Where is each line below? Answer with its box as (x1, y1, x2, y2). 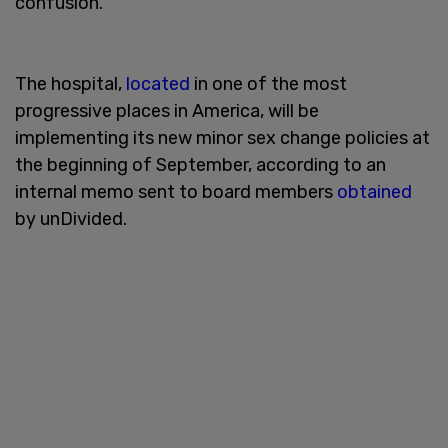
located (126, 72, 190, 95)
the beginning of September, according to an (15, 153, 386, 176)
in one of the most (190, 72, 347, 95)
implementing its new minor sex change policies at (15, 126, 430, 149)
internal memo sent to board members (15, 180, 337, 203)
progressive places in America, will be (15, 99, 319, 122)
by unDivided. (15, 207, 127, 230)
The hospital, (15, 72, 126, 95)
